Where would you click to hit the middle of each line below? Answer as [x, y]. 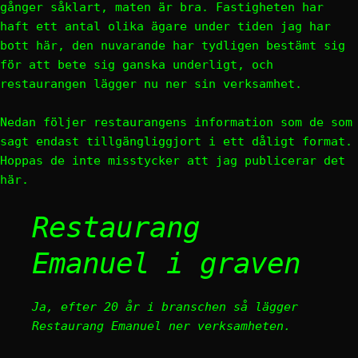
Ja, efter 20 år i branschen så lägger [165, 307]
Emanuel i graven [166, 263]
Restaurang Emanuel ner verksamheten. [161, 326]
